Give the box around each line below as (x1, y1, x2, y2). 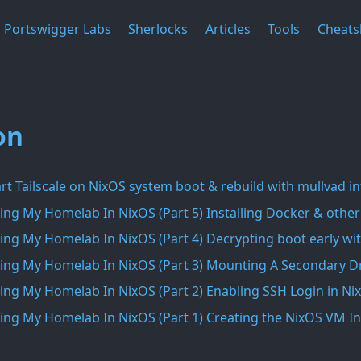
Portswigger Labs (3, 20, 111, 38)
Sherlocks (128, 20, 189, 38)
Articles (205, 20, 251, 38)
